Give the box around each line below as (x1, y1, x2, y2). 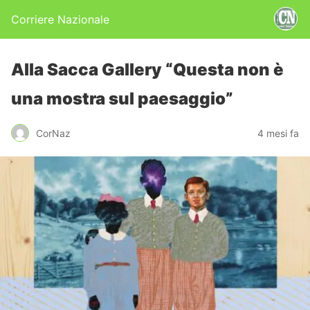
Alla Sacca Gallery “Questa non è (11, 60, 284, 80)
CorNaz (36, 127, 71, 139)
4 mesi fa (257, 127, 299, 139)
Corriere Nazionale (11, 12, 109, 26)
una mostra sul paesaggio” (11, 89, 233, 109)
